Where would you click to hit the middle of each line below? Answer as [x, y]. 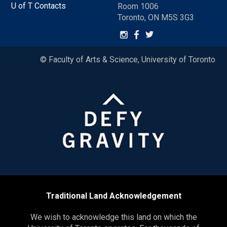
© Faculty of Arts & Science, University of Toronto [128, 60]
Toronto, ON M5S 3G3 [156, 18]
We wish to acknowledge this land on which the [113, 217]
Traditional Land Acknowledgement [113, 196]
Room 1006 [138, 7]
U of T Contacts [39, 6]
